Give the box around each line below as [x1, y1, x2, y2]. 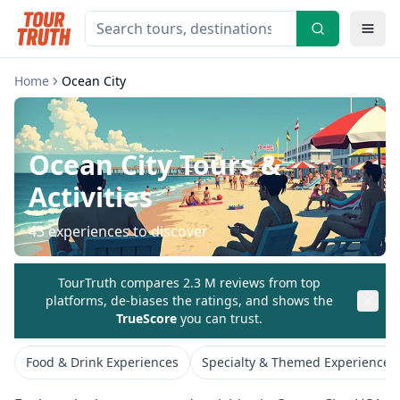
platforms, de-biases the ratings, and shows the [46, 292, 333, 310]
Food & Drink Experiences [26, 354, 179, 371]
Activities [29, 179, 153, 216]
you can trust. [177, 310, 262, 328]
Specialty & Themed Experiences [202, 354, 396, 371]
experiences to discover [45, 221, 208, 242]
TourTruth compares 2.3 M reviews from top [58, 274, 321, 292]
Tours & [172, 146, 281, 184]
